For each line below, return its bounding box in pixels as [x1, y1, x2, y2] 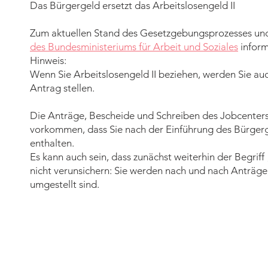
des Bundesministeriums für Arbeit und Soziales [30, 41, 238, 53]
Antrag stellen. [30, 82, 95, 94]
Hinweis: [30, 54, 66, 66]
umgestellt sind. [30, 178, 99, 190]
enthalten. [30, 137, 74, 149]
